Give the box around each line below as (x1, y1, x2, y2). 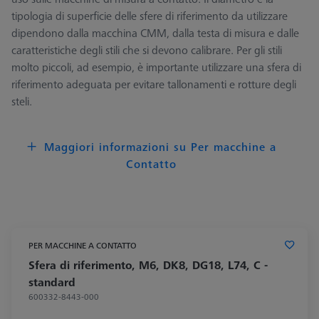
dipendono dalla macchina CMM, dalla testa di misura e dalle (11, 25, 299, 41)
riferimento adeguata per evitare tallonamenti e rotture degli (11, 76, 296, 93)
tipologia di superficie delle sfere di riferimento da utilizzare (11, 8, 288, 24)
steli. (11, 93, 32, 110)
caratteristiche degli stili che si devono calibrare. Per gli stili (11, 42, 282, 58)
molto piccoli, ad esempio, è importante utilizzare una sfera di (11, 59, 301, 75)
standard (28, 273, 75, 290)
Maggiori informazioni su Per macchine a (44, 139, 276, 155)
